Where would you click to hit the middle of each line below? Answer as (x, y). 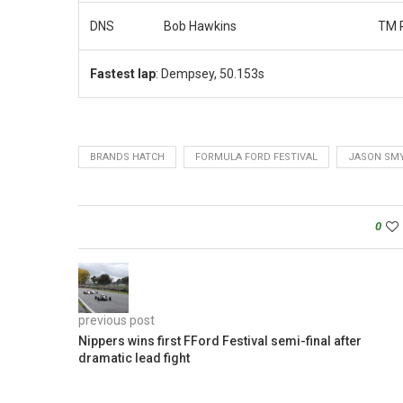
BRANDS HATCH (127, 157)
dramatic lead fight (134, 358)
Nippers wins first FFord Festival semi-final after (220, 340)
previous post (116, 320)
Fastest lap (123, 73)
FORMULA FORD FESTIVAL (256, 157)
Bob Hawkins (200, 26)
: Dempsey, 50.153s (210, 73)
